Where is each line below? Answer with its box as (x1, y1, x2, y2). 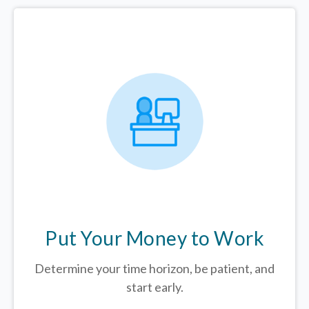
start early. (126, 279, 183, 295)
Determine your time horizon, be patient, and (34, 261, 275, 277)
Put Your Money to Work (45, 226, 264, 250)
